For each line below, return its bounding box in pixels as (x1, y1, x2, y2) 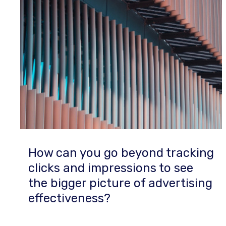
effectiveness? (28, 191, 110, 205)
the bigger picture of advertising (28, 176, 212, 190)
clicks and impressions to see (28, 161, 193, 175)
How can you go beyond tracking (28, 146, 214, 160)
